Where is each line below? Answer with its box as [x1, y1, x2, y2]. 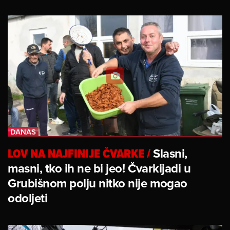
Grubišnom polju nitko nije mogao [8, 174, 187, 192]
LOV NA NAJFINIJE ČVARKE [8, 144, 144, 162]
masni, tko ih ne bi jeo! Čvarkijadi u [8, 159, 191, 177]
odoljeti [8, 188, 48, 207]
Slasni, [153, 144, 187, 162]
